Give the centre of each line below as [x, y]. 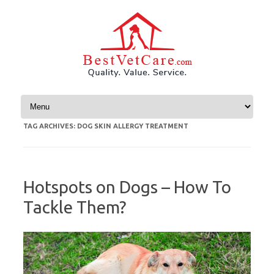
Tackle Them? [75, 207]
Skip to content [47, 99]
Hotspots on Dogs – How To [127, 187]
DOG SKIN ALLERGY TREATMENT [133, 126]
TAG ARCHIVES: [50, 126]
